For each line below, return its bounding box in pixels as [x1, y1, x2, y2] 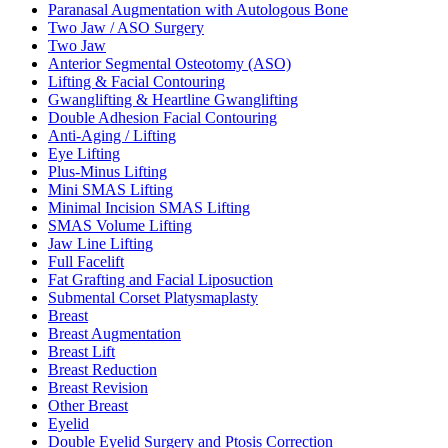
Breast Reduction [48, 360, 157, 378]
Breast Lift [48, 342, 115, 360]
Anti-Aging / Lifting [48, 126, 176, 144]
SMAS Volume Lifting [48, 216, 192, 234]
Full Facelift [48, 252, 124, 270]
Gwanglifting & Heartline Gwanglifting [48, 90, 298, 108]
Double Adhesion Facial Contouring [48, 108, 277, 126]
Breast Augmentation [48, 324, 181, 342]
